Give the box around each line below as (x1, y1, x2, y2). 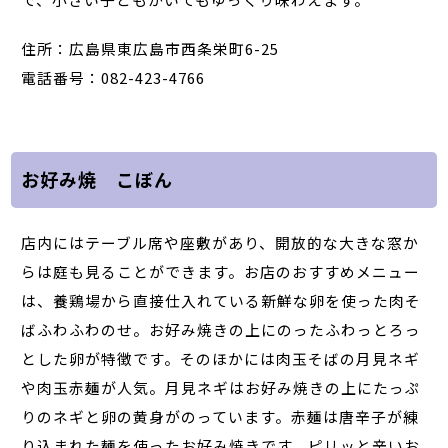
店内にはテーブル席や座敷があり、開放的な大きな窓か (21, 231, 420, 253)
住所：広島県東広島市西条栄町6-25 (21, 37, 284, 59)
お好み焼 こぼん (21, 166, 174, 193)
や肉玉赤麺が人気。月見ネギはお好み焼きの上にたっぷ (21, 376, 422, 398)
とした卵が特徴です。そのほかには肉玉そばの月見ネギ (21, 347, 421, 369)
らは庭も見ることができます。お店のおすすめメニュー (21, 260, 421, 282)
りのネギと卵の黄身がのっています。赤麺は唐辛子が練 (21, 405, 420, 427)
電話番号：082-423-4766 (21, 66, 206, 88)
